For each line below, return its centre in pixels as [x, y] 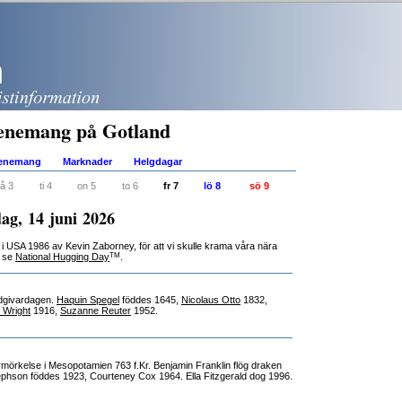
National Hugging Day [62, 257]
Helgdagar [158, 162]
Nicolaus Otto [211, 300]
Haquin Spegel [88, 300]
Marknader [87, 162]
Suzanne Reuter [96, 310]
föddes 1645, [150, 300]
